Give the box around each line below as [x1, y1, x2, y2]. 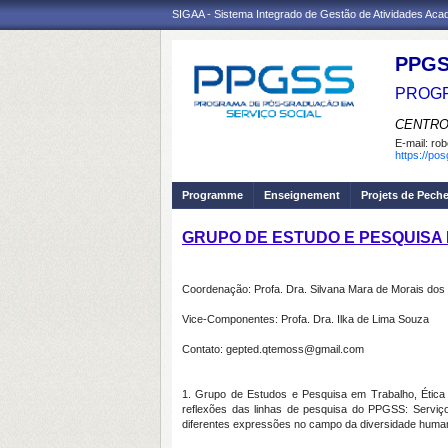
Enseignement [264, 189, 340, 201]
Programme [182, 189, 243, 201]
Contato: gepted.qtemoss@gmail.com [182, 343, 364, 355]
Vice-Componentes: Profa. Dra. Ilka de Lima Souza [182, 313, 429, 325]
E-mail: [395, 137, 431, 149]
